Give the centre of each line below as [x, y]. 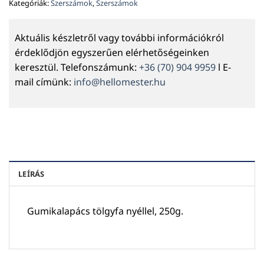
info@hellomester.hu [120, 82]
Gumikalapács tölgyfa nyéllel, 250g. [105, 211]
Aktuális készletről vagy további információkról [119, 38]
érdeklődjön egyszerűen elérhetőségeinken [112, 53]
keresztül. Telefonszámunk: [77, 67]
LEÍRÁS [32, 174]
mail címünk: [44, 82]
